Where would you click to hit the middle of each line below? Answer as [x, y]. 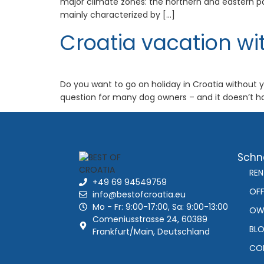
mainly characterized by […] [118, 14]
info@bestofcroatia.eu [139, 194]
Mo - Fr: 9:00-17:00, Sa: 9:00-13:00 [160, 207]
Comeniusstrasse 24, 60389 [150, 219]
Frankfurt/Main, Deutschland [151, 231]
